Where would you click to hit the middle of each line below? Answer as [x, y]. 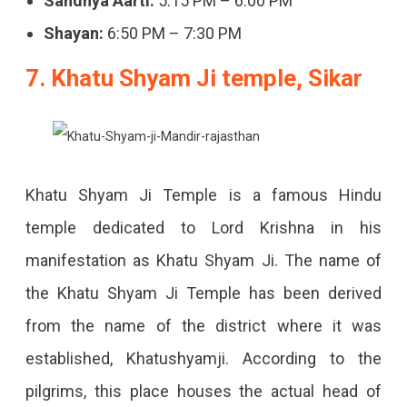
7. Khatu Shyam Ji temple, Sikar [194, 79]
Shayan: [73, 34]
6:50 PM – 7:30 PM [172, 34]
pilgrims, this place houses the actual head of [203, 392]
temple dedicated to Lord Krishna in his [203, 228]
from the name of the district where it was [203, 326]
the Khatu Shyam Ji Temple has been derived [203, 293]
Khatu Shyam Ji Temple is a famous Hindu [203, 195]
